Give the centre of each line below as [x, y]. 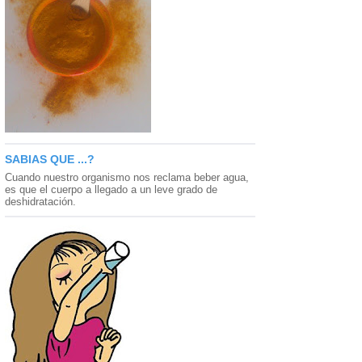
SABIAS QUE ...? [50, 160]
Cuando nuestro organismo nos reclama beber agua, [127, 178]
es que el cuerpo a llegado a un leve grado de [111, 190]
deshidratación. [40, 202]
